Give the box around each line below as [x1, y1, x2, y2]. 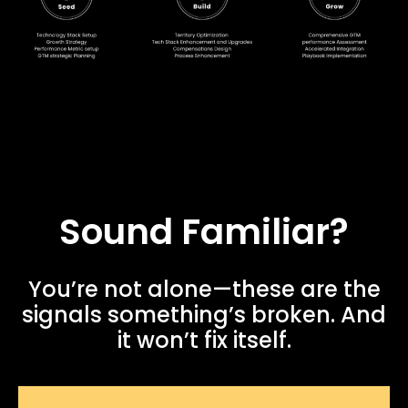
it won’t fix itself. [117, 325, 291, 356]
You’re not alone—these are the [27, 274, 381, 305]
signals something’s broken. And [22, 300, 386, 331]
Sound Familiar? [59, 207, 349, 258]
